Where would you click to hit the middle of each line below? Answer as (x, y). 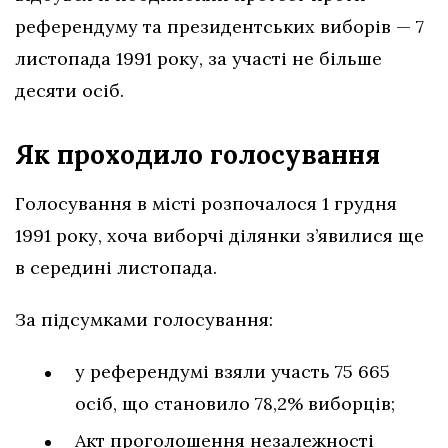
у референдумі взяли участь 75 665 (232, 371)
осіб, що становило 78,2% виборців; (235, 403)
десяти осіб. (69, 90)
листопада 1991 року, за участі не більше (198, 58)
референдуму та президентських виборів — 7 (219, 26)
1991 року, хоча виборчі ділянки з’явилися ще (219, 235)
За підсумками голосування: (144, 319)
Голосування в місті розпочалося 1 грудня (206, 203)
